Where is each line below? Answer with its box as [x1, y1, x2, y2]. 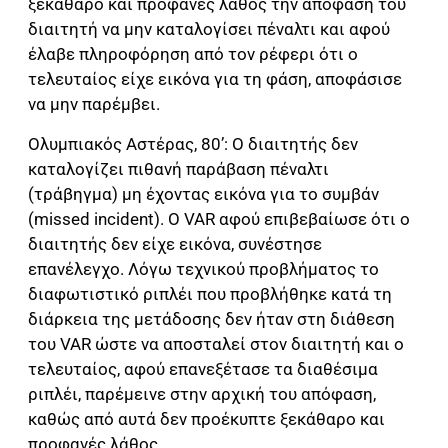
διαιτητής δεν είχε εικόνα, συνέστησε [28, 233, 322, 254]
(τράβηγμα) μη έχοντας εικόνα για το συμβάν [28, 183, 379, 204]
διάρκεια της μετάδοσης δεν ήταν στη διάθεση [28, 308, 395, 329]
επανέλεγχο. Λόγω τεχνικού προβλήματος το [28, 258, 379, 279]
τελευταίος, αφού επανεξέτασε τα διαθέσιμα [28, 358, 378, 379]
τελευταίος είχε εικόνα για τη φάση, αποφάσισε [28, 69, 402, 90]
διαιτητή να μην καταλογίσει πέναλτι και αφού [28, 19, 390, 40]
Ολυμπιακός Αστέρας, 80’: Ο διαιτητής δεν [28, 133, 358, 154]
